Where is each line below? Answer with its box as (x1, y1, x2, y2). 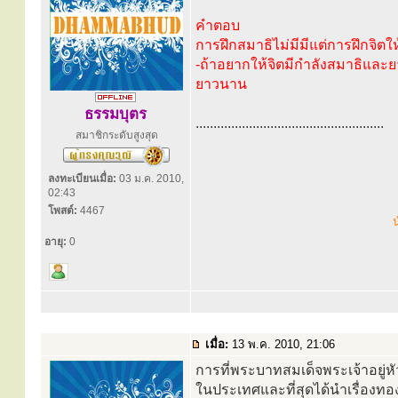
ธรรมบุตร (84, 106, 147, 123)
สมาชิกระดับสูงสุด (75, 129, 158, 141)
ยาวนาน (195, 76, 247, 92)
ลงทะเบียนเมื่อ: (48, 172, 116, 185)
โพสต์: (48, 204, 77, 217)
